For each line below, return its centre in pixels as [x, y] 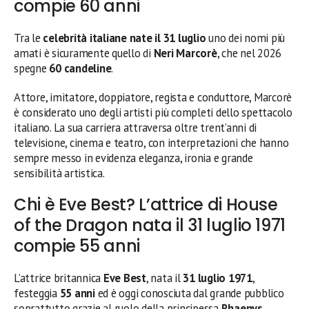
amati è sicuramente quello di [84, 53]
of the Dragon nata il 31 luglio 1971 [150, 225]
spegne [32, 68]
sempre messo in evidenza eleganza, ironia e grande [133, 158]
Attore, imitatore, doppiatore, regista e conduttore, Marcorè [153, 97]
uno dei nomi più [246, 38]
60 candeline [80, 68]
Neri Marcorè [185, 53]
